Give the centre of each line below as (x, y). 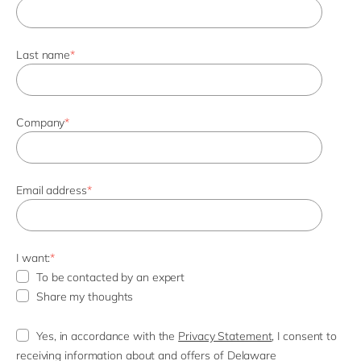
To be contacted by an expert (111, 278)
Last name (44, 55)
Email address (52, 191)
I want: (33, 258)
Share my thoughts (85, 297)
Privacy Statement (225, 336)
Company (41, 123)
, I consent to (305, 336)
